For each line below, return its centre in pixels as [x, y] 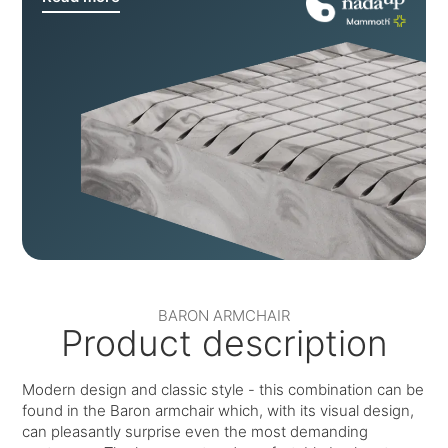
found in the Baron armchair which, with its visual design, [218, 411]
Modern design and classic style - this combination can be [223, 390]
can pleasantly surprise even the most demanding [195, 432]
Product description [224, 343]
